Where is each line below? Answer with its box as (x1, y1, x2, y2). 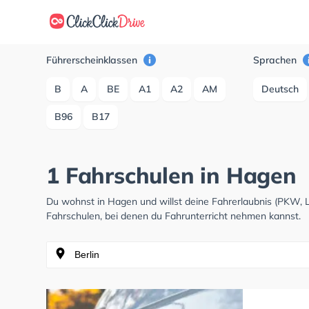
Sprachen (253, 54, 300, 66)
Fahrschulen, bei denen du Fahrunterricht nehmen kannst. (46, 210, 301, 222)
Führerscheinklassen (46, 54, 141, 66)
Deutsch (261, 83, 299, 95)
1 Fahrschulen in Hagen (46, 161, 297, 189)
